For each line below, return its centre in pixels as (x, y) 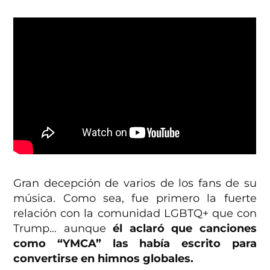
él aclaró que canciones (185, 228)
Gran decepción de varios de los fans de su (135, 183)
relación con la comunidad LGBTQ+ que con (135, 213)
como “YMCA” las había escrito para (135, 243)
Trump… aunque (63, 228)
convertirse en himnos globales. (104, 258)
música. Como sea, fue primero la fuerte (135, 198)
